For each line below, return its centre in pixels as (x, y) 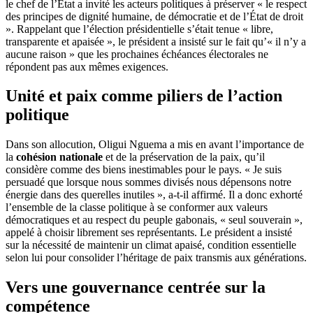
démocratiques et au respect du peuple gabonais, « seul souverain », (154, 220)
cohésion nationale (59, 157)
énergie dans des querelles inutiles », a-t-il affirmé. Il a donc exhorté (154, 195)
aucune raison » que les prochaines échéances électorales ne (137, 54)
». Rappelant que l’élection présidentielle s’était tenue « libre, (139, 29)
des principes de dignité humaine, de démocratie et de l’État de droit (154, 16)
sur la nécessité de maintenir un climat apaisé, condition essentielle (151, 245)
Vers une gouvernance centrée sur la (136, 287)
